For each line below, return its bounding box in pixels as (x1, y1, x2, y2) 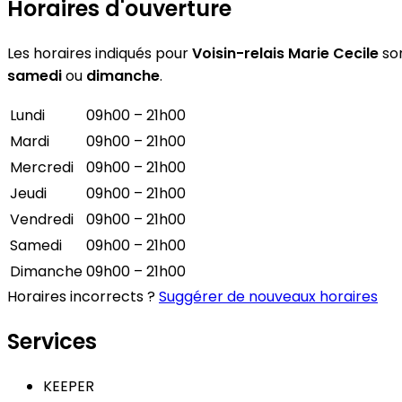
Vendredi (10, 208, 74, 230)
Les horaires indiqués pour (7, 42, 192, 64)
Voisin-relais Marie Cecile (192, 42, 379, 64)
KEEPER (43, 375, 94, 397)
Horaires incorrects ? (7, 285, 159, 307)
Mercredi (10, 156, 74, 178)
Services (7, 326, 97, 356)
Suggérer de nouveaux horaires (159, 285, 378, 307)
